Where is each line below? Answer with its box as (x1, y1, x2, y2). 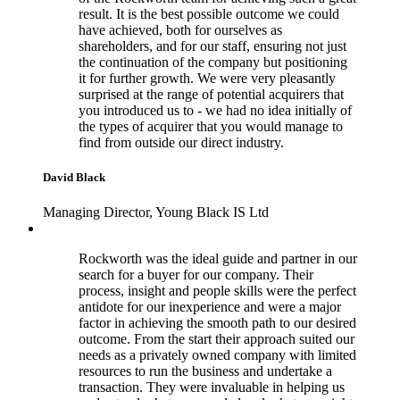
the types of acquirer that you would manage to (79, 118, 343, 134)
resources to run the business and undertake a (79, 363, 332, 379)
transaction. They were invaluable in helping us (79, 379, 345, 396)
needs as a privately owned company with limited (79, 347, 356, 363)
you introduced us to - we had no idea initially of (79, 102, 352, 118)
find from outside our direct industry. (79, 134, 284, 150)
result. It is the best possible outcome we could (79, 5, 339, 21)
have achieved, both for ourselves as (79, 21, 282, 37)
